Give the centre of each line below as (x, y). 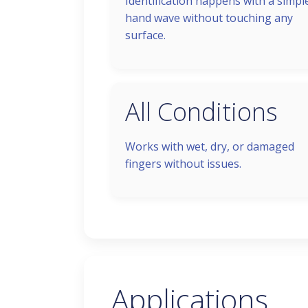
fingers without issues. (183, 164)
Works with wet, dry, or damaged (210, 146)
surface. (145, 35)
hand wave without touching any (209, 18)
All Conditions (201, 112)
